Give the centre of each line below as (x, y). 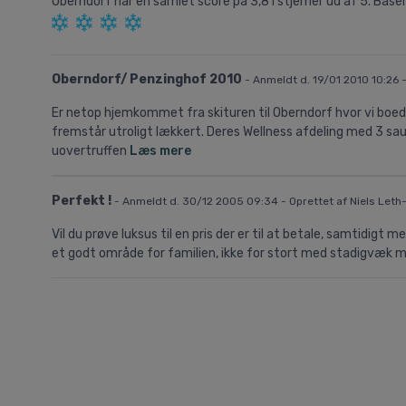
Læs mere (160, 151)
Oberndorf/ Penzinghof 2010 (148, 80)
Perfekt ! (83, 201)
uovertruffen (91, 151)
